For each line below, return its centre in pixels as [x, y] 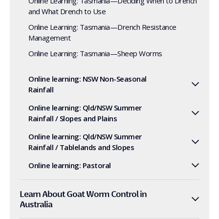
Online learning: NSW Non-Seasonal [88, 79]
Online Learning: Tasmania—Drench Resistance [102, 27]
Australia [36, 204]
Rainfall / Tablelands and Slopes [81, 147]
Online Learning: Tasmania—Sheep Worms [95, 53]
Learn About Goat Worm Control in [83, 194]
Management [49, 38]
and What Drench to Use [67, 11]
